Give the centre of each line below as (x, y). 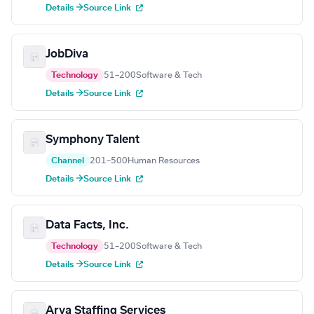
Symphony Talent (93, 140)
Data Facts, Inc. (87, 225)
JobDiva (67, 54)
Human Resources (164, 161)
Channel (68, 161)
